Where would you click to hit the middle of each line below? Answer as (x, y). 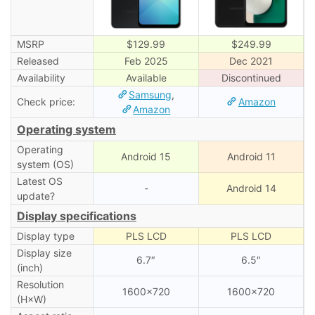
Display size (44, 252)
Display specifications (77, 216)
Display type (45, 236)
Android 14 (251, 188)
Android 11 (251, 156)
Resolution (40, 284)
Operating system (66, 129)
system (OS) (45, 164)
